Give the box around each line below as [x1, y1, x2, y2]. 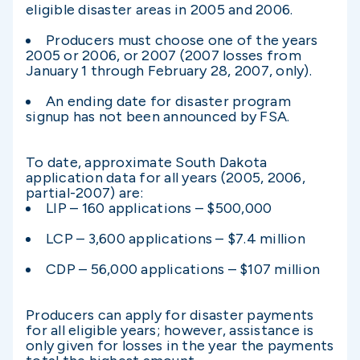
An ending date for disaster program [46, 92, 291, 110]
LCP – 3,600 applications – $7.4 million [46, 230, 305, 247]
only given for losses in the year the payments [26, 337, 334, 354]
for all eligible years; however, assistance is [26, 321, 314, 339]
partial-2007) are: [26, 184, 144, 202]
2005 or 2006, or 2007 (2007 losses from [26, 47, 301, 64]
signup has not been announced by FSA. [26, 108, 290, 125]
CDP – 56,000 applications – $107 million [46, 260, 320, 278]
